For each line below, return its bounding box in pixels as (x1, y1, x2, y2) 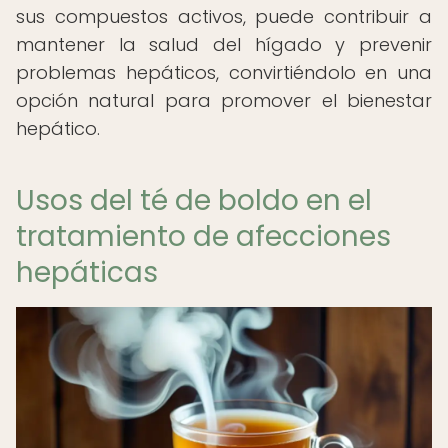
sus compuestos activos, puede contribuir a (16, 4, 432, 29)
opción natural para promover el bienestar (16, 88, 432, 113)
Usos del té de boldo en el (16, 181, 372, 220)
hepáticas (16, 253, 158, 292)
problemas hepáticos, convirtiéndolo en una (16, 60, 432, 85)
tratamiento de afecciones (16, 217, 391, 256)
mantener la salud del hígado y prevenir (16, 32, 432, 57)
